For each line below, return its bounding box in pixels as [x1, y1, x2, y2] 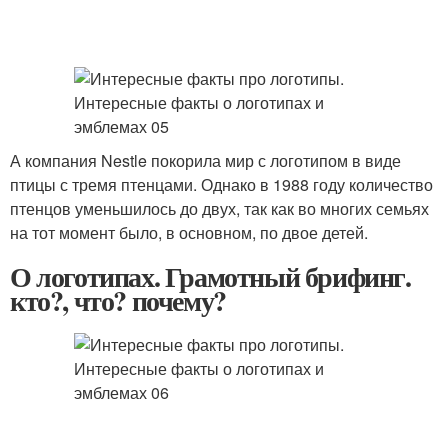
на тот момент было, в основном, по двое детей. [10, 221, 368, 244]
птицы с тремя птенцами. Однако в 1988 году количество [10, 173, 433, 196]
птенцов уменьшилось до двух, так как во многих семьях [10, 197, 429, 220]
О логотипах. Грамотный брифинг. [10, 256, 411, 297]
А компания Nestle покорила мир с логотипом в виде [10, 149, 401, 172]
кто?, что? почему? [10, 280, 226, 321]
